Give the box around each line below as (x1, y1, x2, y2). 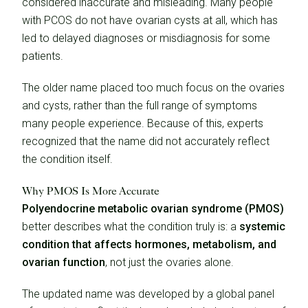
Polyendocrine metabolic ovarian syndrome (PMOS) (22, 202, 284, 215)
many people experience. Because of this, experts (22, 117, 263, 130)
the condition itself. (22, 153, 113, 166)
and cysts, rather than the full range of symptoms (22, 99, 257, 112)
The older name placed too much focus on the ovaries (22, 81, 285, 94)
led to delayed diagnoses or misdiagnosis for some (22, 32, 270, 45)
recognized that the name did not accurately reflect (22, 135, 269, 148)
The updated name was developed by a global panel (22, 287, 274, 300)
